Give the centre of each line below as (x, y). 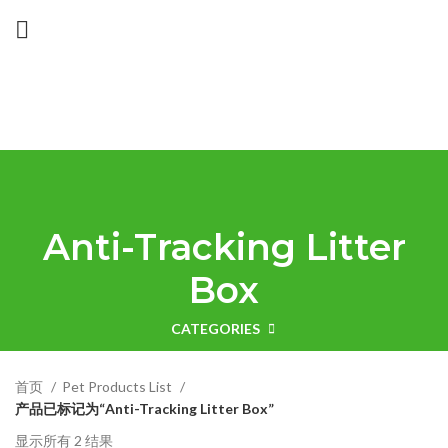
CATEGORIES (215, 329)
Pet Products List (118, 387)
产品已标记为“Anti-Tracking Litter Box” (144, 409)
